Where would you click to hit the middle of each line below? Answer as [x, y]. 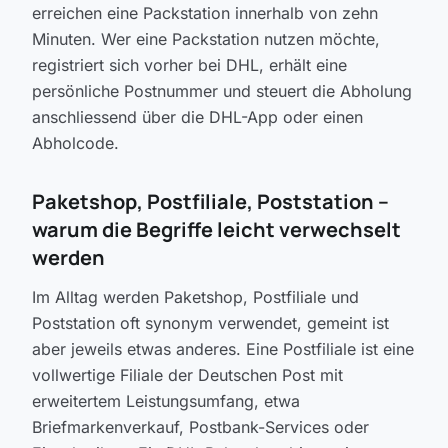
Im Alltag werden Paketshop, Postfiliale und [195, 297]
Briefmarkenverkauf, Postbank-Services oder [200, 427]
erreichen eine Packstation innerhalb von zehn [205, 13]
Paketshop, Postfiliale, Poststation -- [210, 201]
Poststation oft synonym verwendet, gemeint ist [210, 323]
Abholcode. [75, 143]
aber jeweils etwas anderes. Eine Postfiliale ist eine [223, 349]
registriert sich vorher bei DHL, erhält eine [189, 65]
